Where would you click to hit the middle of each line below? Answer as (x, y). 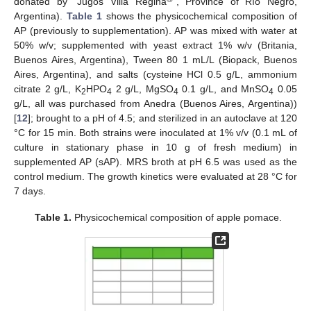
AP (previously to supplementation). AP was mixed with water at (155, 31)
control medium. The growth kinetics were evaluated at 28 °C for (155, 177)
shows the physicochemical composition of (200, 16)
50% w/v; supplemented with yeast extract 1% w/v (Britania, (155, 45)
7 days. (30, 191)
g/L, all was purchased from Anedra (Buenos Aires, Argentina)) (155, 104)
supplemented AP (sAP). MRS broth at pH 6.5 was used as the (155, 162)
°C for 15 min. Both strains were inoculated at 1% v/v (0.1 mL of (155, 133)
